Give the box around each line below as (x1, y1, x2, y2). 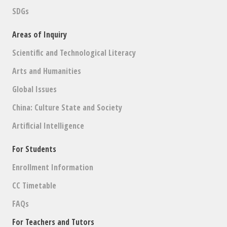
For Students (12, 143, 57, 155)
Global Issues (12, 83, 57, 95)
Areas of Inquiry (12, 28, 67, 40)
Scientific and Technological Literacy (12, 47, 136, 58)
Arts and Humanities (12, 65, 82, 77)
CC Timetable (12, 179, 57, 191)
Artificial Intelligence (12, 120, 85, 131)
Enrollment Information (12, 161, 94, 173)
